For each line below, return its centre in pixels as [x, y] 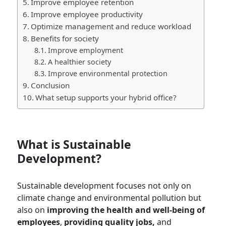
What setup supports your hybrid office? [107, 97]
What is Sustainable [74, 144]
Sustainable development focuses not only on [104, 185]
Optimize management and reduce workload [112, 26]
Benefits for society [66, 38]
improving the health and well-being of [126, 210]
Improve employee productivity [88, 14]
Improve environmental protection [109, 73]
